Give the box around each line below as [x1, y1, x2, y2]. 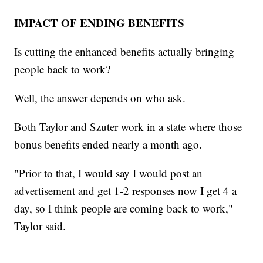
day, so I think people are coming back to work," [14, 200, 234, 215]
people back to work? [14, 61, 111, 76]
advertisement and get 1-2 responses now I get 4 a [14, 183, 237, 198]
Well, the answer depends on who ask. [14, 90, 186, 105]
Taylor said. [14, 218, 66, 233]
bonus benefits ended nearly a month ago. [14, 136, 203, 151]
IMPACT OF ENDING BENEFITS [14, 14, 185, 31]
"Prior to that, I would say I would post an [14, 165, 203, 180]
